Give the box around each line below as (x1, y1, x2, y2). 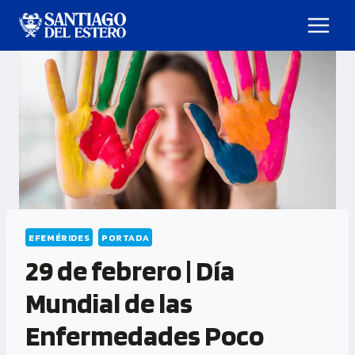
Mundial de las (25, 285, 193, 321)
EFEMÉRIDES (29, 231, 90, 243)
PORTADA (101, 231, 150, 243)
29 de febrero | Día (25, 253, 235, 288)
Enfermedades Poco (25, 318, 264, 353)
